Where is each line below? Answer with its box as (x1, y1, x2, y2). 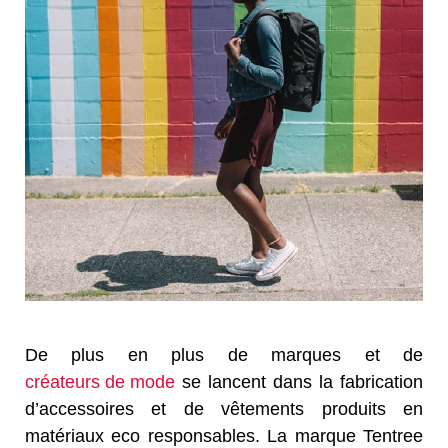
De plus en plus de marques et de (25, 344, 423, 365)
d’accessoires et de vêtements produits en (25, 398, 423, 419)
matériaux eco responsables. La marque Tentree (25, 425, 423, 446)
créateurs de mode (25, 371, 175, 392)
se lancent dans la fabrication (175, 371, 423, 392)
